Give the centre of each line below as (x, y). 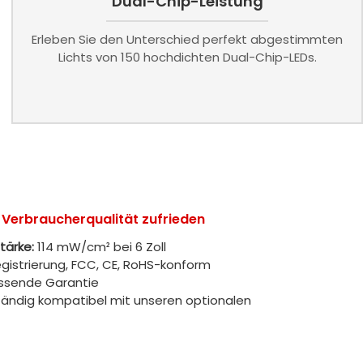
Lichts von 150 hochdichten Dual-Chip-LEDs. (187, 58)
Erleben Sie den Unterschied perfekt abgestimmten (188, 40)
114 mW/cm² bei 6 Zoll (100, 247)
